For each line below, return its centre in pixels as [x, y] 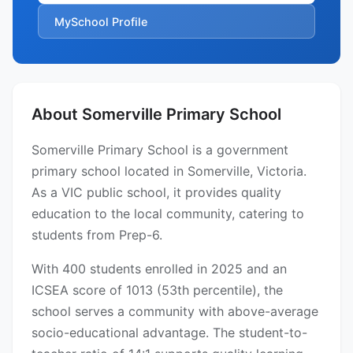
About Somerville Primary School [156, 115]
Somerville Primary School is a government [160, 150]
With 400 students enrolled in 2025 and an [159, 269]
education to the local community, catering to [168, 214]
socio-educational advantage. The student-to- [169, 333]
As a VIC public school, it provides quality [156, 193]
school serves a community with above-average [175, 312]
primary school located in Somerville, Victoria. [169, 171]
